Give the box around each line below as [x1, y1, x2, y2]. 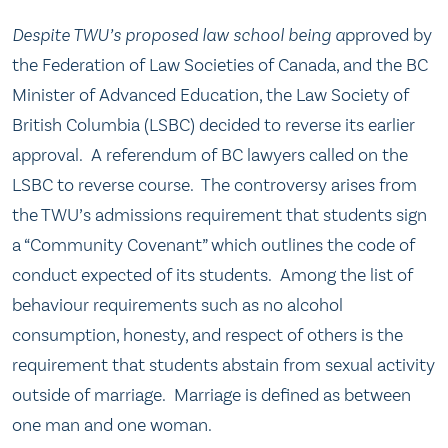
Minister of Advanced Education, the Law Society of [12, 84, 409, 107]
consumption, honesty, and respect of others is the [12, 324, 403, 347]
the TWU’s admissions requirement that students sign [12, 204, 427, 227]
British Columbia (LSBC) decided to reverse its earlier [12, 114, 415, 137]
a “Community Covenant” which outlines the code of [12, 234, 415, 257]
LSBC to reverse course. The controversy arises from [12, 174, 417, 197]
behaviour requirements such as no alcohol [12, 294, 343, 317]
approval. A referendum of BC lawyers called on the [12, 144, 408, 167]
